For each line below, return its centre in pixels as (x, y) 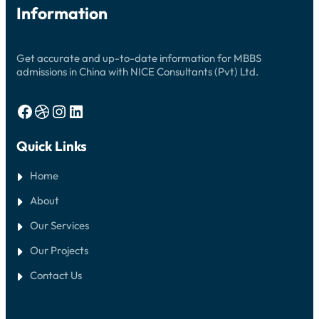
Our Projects (59, 250)
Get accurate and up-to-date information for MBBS (139, 58)
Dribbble (37, 111)
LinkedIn (72, 111)
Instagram (57, 111)
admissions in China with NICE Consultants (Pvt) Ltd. (137, 71)
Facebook (20, 111)
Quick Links (52, 146)
